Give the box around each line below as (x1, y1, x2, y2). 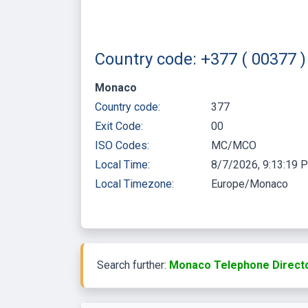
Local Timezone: (95, 177, 174, 190)
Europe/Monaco (211, 177, 289, 190)
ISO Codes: (95, 138, 149, 152)
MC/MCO (211, 138, 257, 152)
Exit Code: (95, 119, 143, 133)
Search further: (97, 258, 169, 272)
